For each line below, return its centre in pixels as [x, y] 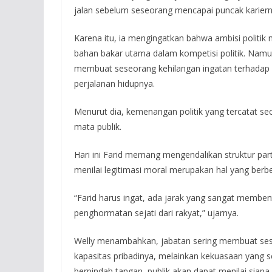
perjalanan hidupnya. [114, 83]
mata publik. [98, 127]
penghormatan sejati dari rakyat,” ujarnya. [156, 213]
